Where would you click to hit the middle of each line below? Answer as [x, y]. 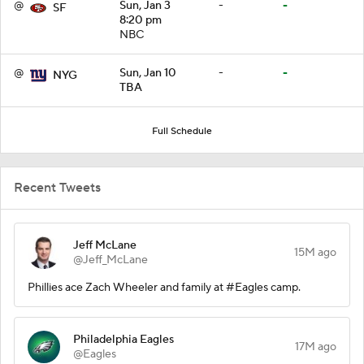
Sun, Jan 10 [148, 73]
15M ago [315, 252]
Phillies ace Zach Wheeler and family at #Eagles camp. [164, 287]
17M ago [316, 347]
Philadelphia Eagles [123, 339]
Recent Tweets [57, 187]
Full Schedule [182, 131]
